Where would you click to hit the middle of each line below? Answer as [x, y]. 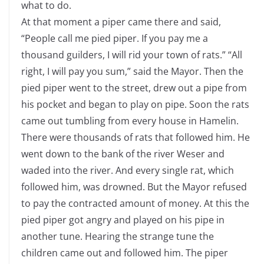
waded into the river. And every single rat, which [128, 170]
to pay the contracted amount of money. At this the [135, 203]
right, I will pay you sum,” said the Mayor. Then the [132, 71]
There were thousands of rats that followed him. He [136, 137]
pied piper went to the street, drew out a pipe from [134, 88]
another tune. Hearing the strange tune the [118, 236]
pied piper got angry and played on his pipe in [123, 220]
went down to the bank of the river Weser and [123, 154]
